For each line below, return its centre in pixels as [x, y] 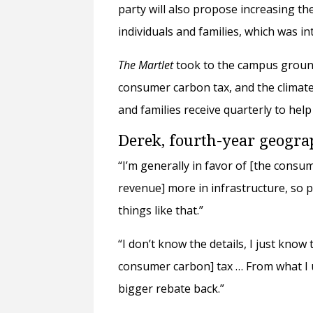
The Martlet [147, 65]
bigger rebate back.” [172, 289]
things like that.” [162, 211]
